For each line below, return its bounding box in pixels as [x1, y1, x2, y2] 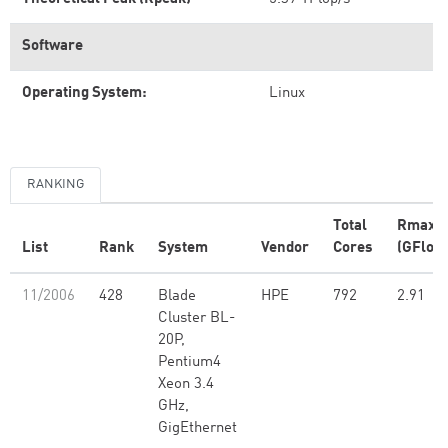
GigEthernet [158, 421, 237, 436]
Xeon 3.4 [158, 377, 214, 392]
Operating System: [22, 86, 147, 101]
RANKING [27, 178, 84, 191]
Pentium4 [158, 355, 221, 370]
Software [22, 39, 83, 54]
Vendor [261, 241, 309, 256]
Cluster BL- [158, 311, 235, 326]
